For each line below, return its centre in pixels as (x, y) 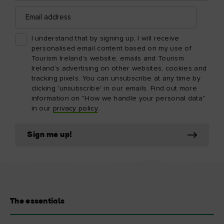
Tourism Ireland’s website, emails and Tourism (108, 58)
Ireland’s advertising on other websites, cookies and (119, 68)
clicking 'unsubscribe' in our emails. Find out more (114, 88)
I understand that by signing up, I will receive (105, 38)
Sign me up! (50, 135)
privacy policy (75, 108)
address (27, 16)
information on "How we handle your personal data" (118, 98)
